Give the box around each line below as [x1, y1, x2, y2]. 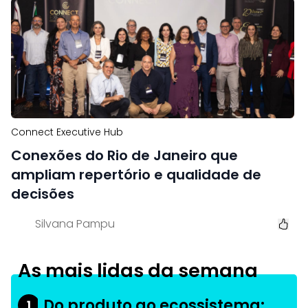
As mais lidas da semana [18, 258, 258, 283]
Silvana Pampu [35, 215, 115, 232]
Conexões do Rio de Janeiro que [11, 146, 238, 165]
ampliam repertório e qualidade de [11, 165, 261, 184]
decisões [11, 184, 74, 203]
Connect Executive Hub [11, 125, 123, 139]
